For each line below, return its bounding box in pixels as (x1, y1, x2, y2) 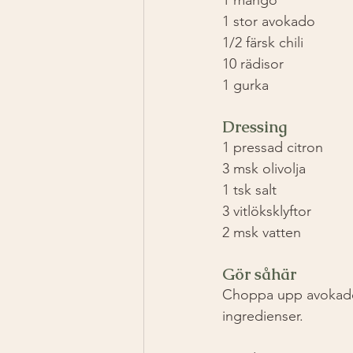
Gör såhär (222, 263, 300, 284)
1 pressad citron (222, 138, 323, 156)
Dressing (222, 116, 287, 137)
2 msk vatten (222, 223, 301, 241)
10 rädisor (222, 54, 284, 72)
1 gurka (222, 76, 269, 94)
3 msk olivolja (222, 159, 306, 177)
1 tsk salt (222, 180, 277, 199)
